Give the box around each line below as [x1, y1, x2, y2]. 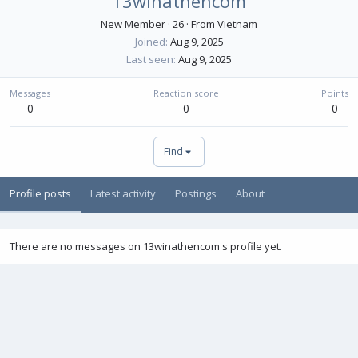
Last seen [126, 52, 173, 66]
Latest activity [90, 186, 156, 201]
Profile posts [10, 186, 71, 201]
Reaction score [153, 87, 219, 99]
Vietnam [217, 17, 257, 31]
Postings [175, 186, 217, 201]
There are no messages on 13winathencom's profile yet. [10, 239, 282, 253]
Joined [134, 34, 165, 49]
